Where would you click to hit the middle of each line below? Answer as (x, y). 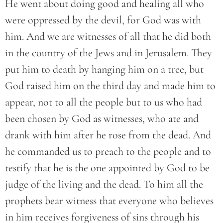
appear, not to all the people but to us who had (104, 102)
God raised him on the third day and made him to (110, 86)
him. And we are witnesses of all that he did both (108, 37)
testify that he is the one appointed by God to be (107, 168)
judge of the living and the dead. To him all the (104, 184)
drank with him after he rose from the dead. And (108, 135)
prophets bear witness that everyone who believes (109, 201)
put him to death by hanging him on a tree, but (104, 69)
